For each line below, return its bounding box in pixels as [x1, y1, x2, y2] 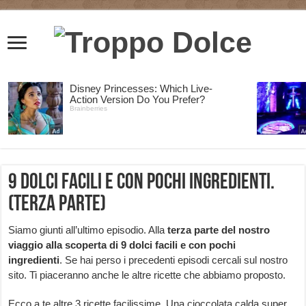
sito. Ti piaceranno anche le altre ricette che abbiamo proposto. [8, 269, 286, 281]
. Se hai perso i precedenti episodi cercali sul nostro [59, 254, 288, 266]
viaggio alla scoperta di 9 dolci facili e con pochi [8, 239, 236, 251]
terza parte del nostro [167, 224, 270, 236]
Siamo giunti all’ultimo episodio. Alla [8, 224, 168, 236]
